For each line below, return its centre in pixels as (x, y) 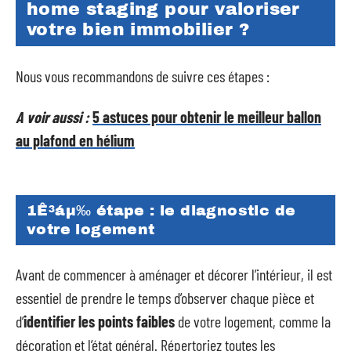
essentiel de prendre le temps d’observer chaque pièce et (165, 298)
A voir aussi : (52, 117)
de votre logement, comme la (253, 321)
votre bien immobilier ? (138, 30)
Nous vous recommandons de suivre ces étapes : (143, 76)
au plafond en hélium (75, 140)
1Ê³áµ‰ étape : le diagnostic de (161, 210)
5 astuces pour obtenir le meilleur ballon (207, 117)
